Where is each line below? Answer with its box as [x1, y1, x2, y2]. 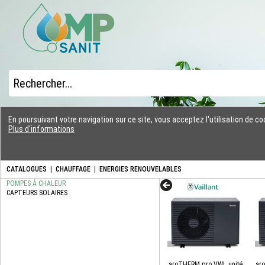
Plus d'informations [8, 124, 75, 134]
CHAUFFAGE [56, 165, 91, 173]
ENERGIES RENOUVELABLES [99, 165, 182, 173]
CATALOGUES [7, 165, 47, 173]
